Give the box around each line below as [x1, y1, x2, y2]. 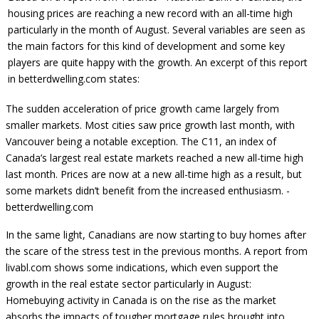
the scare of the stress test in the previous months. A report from [6, 244, 308, 258]
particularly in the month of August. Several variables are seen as [8, 23, 305, 36]
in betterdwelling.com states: [8, 72, 140, 85]
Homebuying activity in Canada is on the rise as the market [6, 293, 276, 307]
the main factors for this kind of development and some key [8, 39, 285, 53]
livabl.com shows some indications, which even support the [6, 261, 278, 274]
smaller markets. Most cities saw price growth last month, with [6, 118, 295, 132]
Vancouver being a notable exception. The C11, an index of [6, 135, 276, 148]
